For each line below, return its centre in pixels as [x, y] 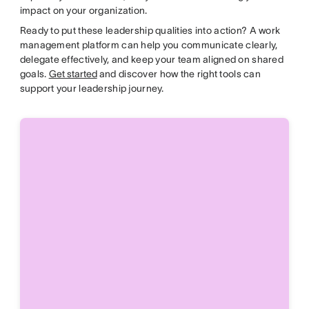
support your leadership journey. [92, 88]
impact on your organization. [83, 10]
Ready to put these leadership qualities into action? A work [150, 30]
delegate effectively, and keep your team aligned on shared [151, 59]
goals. [34, 73]
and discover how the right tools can [179, 73]
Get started [73, 73]
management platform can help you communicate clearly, [149, 44]
